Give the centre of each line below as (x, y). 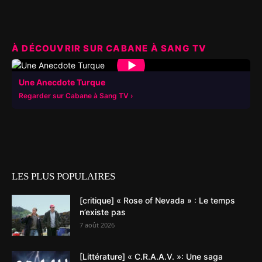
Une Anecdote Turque (62, 82)
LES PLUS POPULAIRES (63, 176)
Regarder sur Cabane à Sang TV (74, 96)
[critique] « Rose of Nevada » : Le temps (157, 200)
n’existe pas (103, 212)
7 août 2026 (97, 225)
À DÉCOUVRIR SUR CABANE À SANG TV (109, 48)
